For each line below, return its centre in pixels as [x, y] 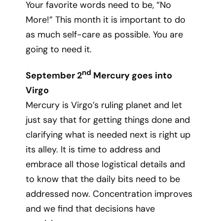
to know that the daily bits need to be [103, 179]
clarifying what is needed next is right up [108, 135]
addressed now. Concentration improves [109, 194]
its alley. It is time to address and [93, 149]
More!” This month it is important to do [106, 20]
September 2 [54, 75]
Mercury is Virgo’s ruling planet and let [104, 105]
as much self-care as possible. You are [105, 35]
